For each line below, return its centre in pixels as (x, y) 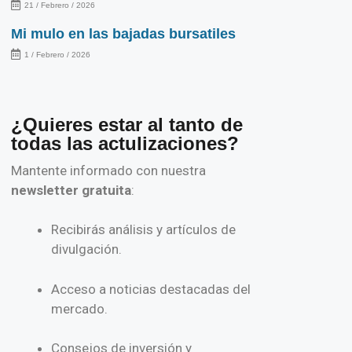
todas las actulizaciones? (125, 143)
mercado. (79, 308)
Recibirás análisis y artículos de (143, 230)
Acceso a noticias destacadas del (150, 289)
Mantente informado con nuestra (108, 170)
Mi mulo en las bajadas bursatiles (123, 33)
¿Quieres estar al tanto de (126, 124)
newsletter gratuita (71, 190)
